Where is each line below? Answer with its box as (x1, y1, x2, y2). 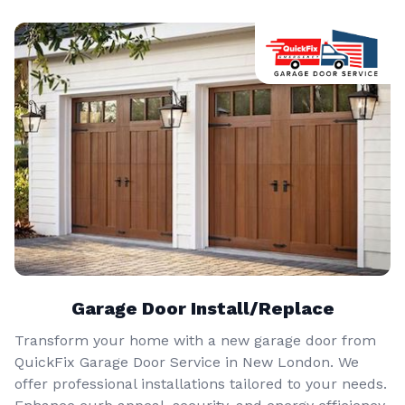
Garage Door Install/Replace (71, 297, 334, 320)
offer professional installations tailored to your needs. (14, 375, 387, 393)
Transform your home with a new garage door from (14, 332, 376, 350)
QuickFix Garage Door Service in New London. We (14, 353, 359, 372)
